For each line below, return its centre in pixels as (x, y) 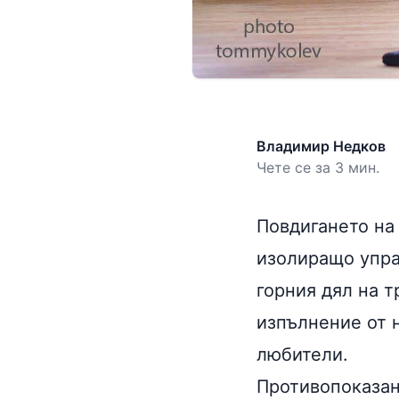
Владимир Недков (321, 146)
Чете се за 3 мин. (318, 167)
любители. (302, 354)
